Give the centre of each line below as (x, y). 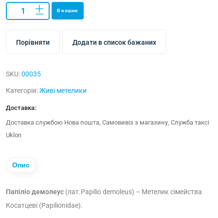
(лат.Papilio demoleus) (100, 192)
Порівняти (33, 42)
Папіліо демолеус (36, 192)
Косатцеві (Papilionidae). (44, 205)
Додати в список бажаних (114, 42)
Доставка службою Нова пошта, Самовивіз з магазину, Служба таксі (108, 122)
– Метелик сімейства (168, 192)
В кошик (68, 10)
